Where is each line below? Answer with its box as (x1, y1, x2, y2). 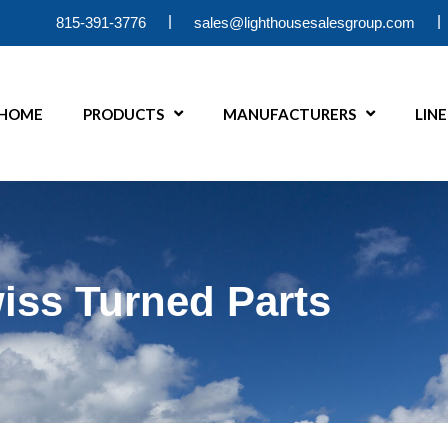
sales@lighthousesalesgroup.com (194, 14, 415, 32)
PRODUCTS (83, 104, 164, 123)
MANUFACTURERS (223, 104, 356, 123)
